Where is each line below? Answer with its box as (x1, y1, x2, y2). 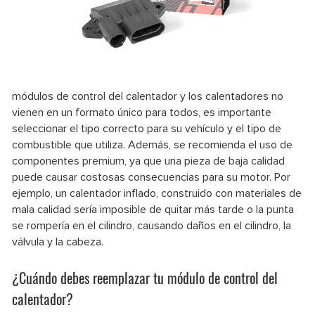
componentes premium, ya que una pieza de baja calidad (12, 154, 285, 169)
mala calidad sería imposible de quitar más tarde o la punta (12, 202, 294, 217)
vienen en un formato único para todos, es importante (12, 105, 271, 120)
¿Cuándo (12, 267, 57, 289)
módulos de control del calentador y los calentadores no (12, 89, 283, 104)
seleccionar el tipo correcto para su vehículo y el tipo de (12, 122, 281, 136)
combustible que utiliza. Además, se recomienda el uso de (12, 138, 292, 153)
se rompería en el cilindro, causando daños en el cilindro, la (12, 219, 291, 233)
